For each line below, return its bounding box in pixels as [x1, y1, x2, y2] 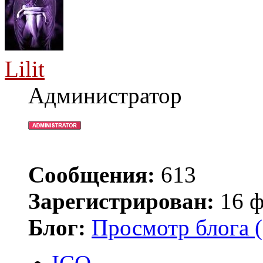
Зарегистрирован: [28, 188, 214, 214]
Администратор [28, 82, 182, 108]
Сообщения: [28, 161, 155, 187]
